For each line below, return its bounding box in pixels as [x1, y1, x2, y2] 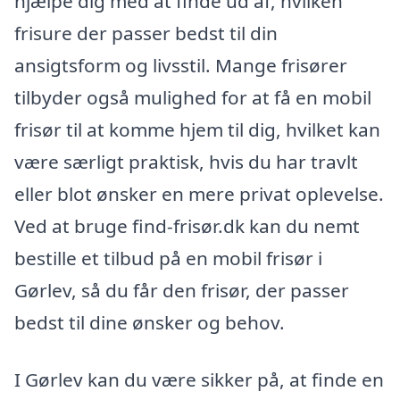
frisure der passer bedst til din [14, 21, 278, 46]
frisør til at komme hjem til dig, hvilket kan [14, 117, 380, 142]
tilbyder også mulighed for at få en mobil [14, 85, 371, 110]
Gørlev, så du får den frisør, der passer [14, 278, 349, 303]
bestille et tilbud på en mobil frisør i [14, 246, 322, 271]
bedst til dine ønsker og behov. [14, 310, 285, 335]
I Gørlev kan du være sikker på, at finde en [14, 366, 384, 392]
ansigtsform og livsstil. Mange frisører [14, 53, 347, 78]
